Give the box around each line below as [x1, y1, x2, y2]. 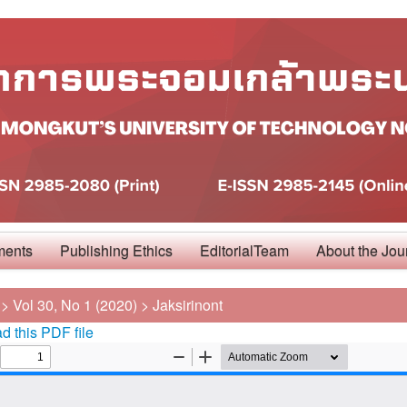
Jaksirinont [153, 294, 223, 315]
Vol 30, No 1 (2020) [13, 294, 137, 315]
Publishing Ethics [60, 240, 173, 261]
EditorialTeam [200, 240, 289, 261]
